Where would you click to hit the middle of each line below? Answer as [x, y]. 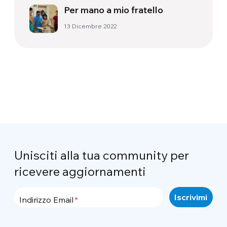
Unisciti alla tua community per [102, 155]
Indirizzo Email [47, 200]
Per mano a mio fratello [114, 10]
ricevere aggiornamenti [80, 172]
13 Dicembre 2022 [90, 26]
